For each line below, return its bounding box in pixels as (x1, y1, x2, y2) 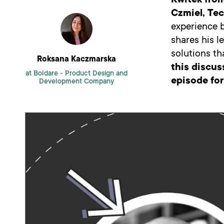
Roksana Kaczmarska (36, 55, 116, 64)
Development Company (38, 78, 114, 86)
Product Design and (64, 70, 127, 78)
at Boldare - (25, 70, 63, 78)
